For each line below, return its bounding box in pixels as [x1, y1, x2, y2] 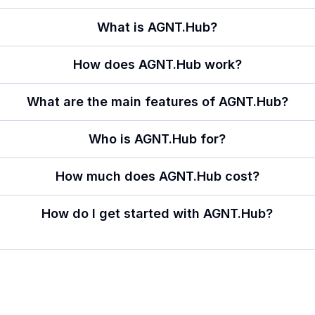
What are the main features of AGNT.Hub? [26, 94, 288, 109]
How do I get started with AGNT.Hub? [41, 206, 274, 221]
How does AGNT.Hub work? [72, 57, 242, 72]
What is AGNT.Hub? [97, 20, 218, 34]
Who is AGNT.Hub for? [89, 131, 226, 146]
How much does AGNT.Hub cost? [55, 169, 259, 184]
